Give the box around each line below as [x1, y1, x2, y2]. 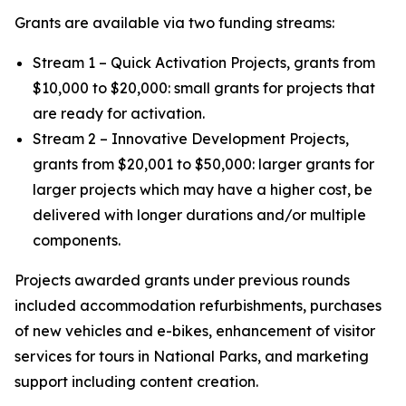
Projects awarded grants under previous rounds [14, 271, 350, 289]
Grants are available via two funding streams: [14, 14, 334, 32]
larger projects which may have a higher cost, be [33, 180, 372, 198]
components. [33, 231, 121, 249]
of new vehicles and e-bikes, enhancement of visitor [14, 322, 375, 340]
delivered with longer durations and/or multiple [33, 206, 366, 224]
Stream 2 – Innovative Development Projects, [33, 130, 349, 148]
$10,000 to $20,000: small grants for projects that [33, 79, 375, 97]
